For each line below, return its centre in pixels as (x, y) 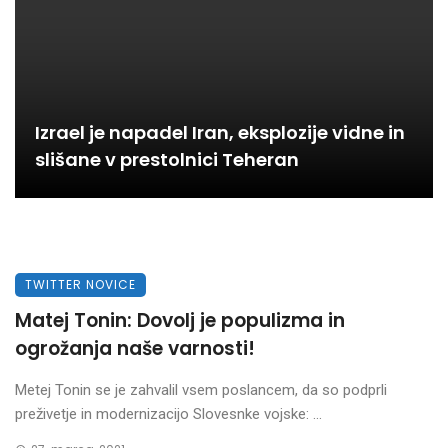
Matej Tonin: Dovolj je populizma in (180, 320)
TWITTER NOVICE (80, 284)
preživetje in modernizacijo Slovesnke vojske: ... (168, 414)
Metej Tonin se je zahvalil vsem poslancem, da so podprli (201, 390)
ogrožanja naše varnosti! (135, 348)
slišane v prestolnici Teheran (167, 159)
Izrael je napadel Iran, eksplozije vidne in (220, 132)
